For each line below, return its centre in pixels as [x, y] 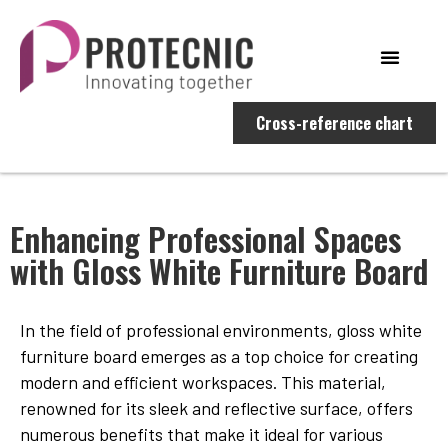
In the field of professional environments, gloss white [221, 330]
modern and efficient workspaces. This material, [203, 382]
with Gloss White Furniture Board [219, 270]
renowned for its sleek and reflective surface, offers [216, 408]
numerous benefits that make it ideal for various [201, 434]
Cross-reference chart [334, 122]
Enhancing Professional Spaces [205, 238]
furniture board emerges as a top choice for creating [219, 356]
